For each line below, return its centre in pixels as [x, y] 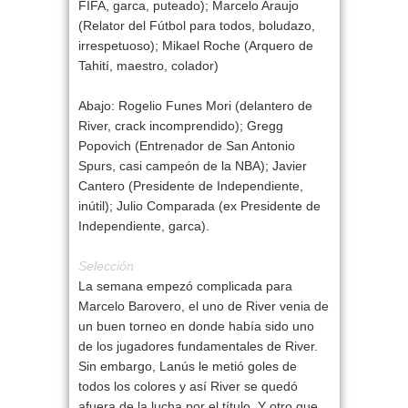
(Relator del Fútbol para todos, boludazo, [196, 26]
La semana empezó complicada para [185, 286]
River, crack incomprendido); [162, 126]
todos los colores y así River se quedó [188, 387]
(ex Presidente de [267, 206]
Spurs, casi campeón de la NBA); [175, 166]
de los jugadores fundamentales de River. [198, 347]
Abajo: [96, 106]
